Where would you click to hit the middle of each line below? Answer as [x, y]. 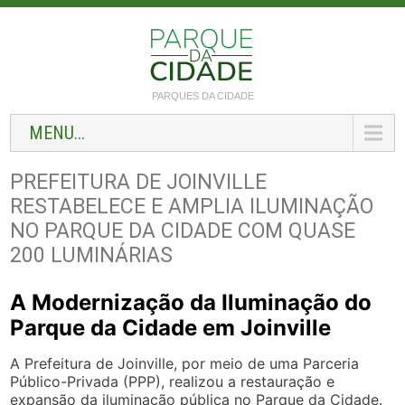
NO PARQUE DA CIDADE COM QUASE [183, 231]
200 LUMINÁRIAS [92, 255]
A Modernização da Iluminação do [191, 302]
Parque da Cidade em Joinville [171, 328]
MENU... [57, 133]
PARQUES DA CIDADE [202, 96]
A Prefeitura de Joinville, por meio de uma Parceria [185, 363]
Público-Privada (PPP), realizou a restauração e [173, 381]
